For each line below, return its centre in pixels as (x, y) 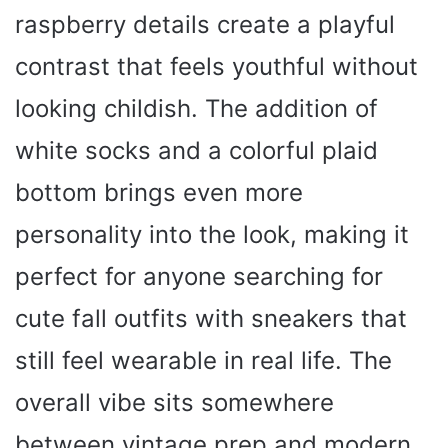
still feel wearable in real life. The (203, 360)
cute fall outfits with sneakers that (211, 318)
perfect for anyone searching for (199, 276)
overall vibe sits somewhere (174, 402)
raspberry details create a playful (205, 24)
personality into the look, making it (212, 234)
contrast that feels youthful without (216, 66)
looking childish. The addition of (196, 108)
